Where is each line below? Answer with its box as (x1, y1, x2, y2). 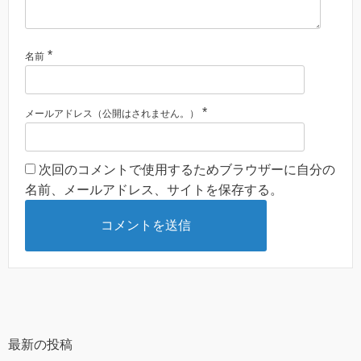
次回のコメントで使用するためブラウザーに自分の (39, 162, 335, 176)
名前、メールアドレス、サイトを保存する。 (25, 182, 283, 197)
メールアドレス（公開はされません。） (25, 107, 199, 119)
